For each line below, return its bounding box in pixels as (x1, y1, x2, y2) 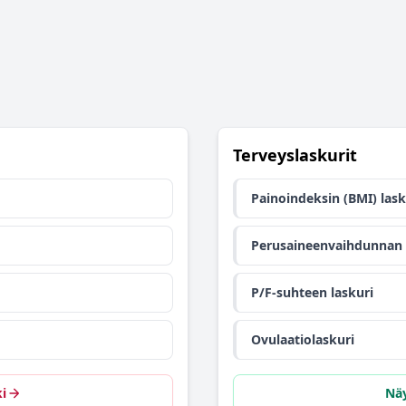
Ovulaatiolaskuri (251, 331, 354, 348)
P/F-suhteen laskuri (251, 284, 373, 301)
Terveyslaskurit (233, 144, 357, 166)
